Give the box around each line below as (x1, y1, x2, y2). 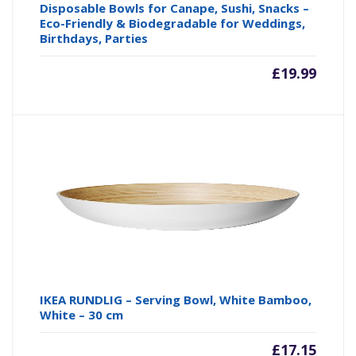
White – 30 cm (40, 307, 124, 323)
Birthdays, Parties (40, 30, 149, 47)
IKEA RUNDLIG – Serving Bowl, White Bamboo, (40, 292, 312, 308)
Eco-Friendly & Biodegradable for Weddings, (40, 15, 306, 32)
